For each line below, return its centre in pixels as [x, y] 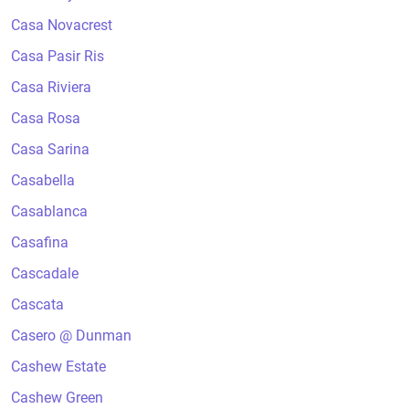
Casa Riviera [51, 87]
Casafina [40, 242]
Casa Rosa [46, 118]
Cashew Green [57, 398]
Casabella [43, 180]
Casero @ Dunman [71, 336]
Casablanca [49, 211]
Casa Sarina [50, 149]
